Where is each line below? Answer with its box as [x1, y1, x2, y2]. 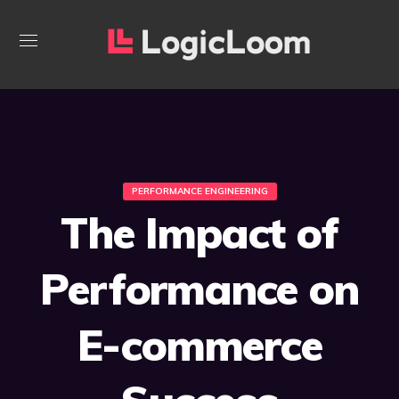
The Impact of [61, 206, 338, 259]
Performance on [40, 262, 359, 315]
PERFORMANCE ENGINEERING [131, 185, 268, 197]
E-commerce [77, 318, 322, 371]
